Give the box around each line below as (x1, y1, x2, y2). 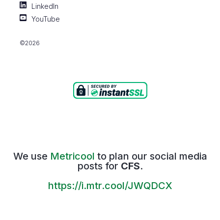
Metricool (50, 150, 95, 162)
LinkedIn (31, 2, 58, 10)
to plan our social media (94, 150, 207, 162)
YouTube (31, 15, 60, 23)
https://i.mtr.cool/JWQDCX (48, 180, 172, 192)
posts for (77, 160, 121, 172)
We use (13, 150, 50, 162)
